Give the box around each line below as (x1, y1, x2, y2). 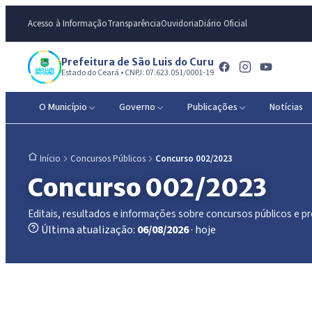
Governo (119, 100, 155, 114)
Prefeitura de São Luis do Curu (61, 55, 214, 68)
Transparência (107, 17, 161, 30)
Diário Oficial (198, 17, 247, 30)
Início (40, 153, 61, 165)
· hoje (191, 221, 216, 237)
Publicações (187, 100, 237, 114)
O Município (39, 100, 87, 114)
